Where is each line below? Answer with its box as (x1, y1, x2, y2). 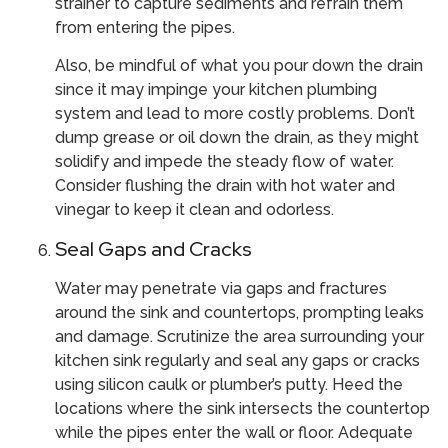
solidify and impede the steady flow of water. (55, 152, 394, 172)
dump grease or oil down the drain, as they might (55, 128, 419, 148)
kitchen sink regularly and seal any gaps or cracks (55, 350, 420, 370)
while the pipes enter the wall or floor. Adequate (55, 422, 413, 442)
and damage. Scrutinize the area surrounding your (55, 326, 424, 346)
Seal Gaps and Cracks (55, 235, 252, 262)
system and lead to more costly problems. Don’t (55, 104, 415, 124)
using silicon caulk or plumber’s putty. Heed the (55, 374, 403, 394)
